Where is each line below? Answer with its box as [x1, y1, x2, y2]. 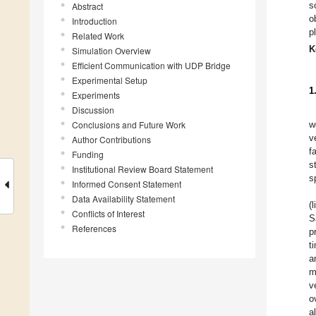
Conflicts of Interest [72, 207, 145, 220]
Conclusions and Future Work [72, 119, 186, 131]
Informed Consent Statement [72, 178, 181, 190]
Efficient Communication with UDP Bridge [72, 59, 231, 72]
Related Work [72, 30, 124, 42]
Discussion [72, 104, 114, 116]
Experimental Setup [72, 74, 147, 87]
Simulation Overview [72, 44, 151, 57]
